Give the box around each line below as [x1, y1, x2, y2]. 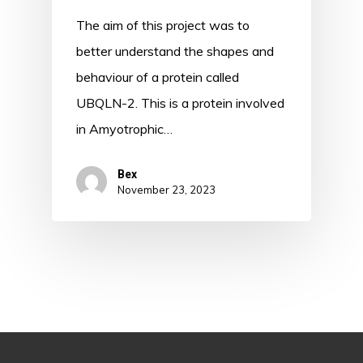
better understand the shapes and [76, 42, 274, 59]
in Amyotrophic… [76, 120, 173, 137]
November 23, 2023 [117, 183, 216, 197]
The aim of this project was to [76, 16, 250, 33]
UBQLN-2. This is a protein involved [76, 94, 284, 111]
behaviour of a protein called [76, 68, 239, 85]
